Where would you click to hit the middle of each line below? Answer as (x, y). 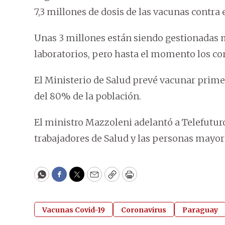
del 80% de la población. (88, 96)
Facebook (80, 179)
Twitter (93, 179)
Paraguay (200, 210)
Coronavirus (144, 210)
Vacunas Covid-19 (74, 210)
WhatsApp (65, 179)
